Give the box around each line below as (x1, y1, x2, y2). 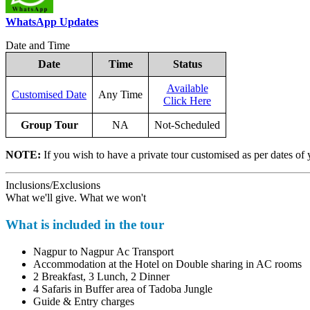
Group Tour (15, 119, 73, 131)
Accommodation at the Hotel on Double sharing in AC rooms (28, 257, 296, 270)
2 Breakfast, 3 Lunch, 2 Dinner (28, 270, 164, 282)
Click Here (158, 95, 206, 107)
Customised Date (6, 89, 81, 101)
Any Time (93, 89, 137, 101)
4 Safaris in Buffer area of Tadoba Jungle (28, 282, 207, 295)
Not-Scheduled (149, 119, 215, 131)
